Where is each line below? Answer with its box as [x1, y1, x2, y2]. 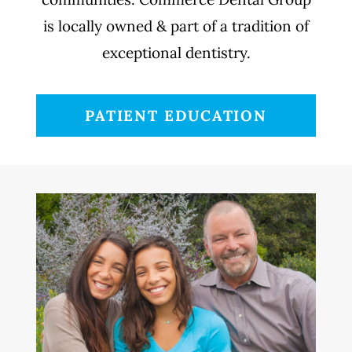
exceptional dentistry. [101, 43, 251, 62]
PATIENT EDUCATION [84, 106, 268, 125]
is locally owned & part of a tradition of [43, 16, 309, 35]
